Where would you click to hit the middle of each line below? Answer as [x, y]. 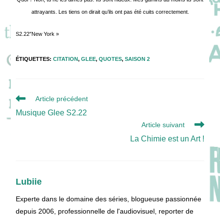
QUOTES [110, 59]
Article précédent [62, 98]
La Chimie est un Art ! [167, 138]
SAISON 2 [137, 59]
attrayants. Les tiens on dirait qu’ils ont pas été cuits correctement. [110, 12]
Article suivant [163, 124]
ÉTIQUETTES [33, 59]
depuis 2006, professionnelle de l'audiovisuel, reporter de [105, 211]
